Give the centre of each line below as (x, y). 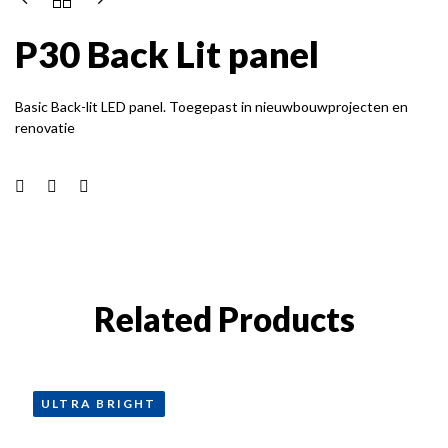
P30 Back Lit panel (167, 54)
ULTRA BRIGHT (99, 404)
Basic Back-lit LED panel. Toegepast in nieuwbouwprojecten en (211, 106)
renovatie (45, 127)
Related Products (224, 318)
